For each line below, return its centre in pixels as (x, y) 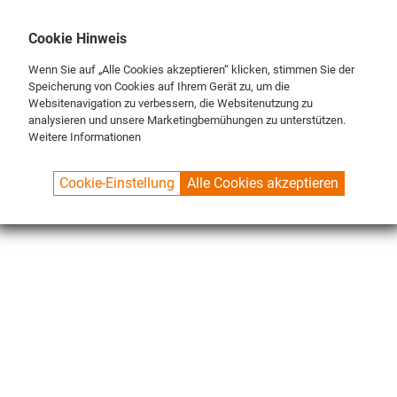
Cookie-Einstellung (117, 183)
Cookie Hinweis (78, 39)
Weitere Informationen (85, 136)
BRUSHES (196, 180)
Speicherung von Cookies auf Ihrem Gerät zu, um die (159, 86)
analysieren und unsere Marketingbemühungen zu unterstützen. (187, 120)
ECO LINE (141, 180)
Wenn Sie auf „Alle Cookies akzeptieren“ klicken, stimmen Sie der (191, 69)
